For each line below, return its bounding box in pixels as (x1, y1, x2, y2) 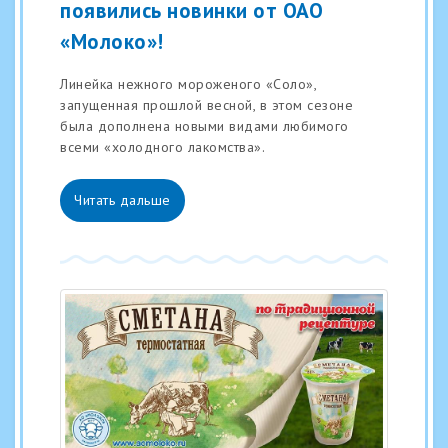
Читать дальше (74, 191, 171, 210)
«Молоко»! (60, 27, 164, 55)
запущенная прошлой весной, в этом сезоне (60, 96, 353, 115)
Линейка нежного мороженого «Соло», (60, 75, 316, 94)
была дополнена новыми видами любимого (60, 117, 349, 136)
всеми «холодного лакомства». (60, 138, 265, 157)
